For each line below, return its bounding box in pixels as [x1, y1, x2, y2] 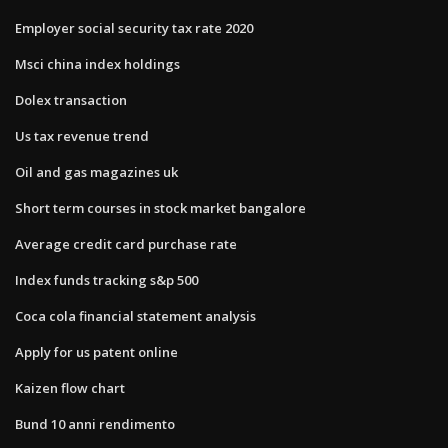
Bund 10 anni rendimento [15, 414, 175, 433]
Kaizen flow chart [15, 378, 125, 397]
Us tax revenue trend [15, 126, 149, 145]
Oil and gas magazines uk [15, 162, 178, 181]
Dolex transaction [15, 90, 127, 109]
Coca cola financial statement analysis [15, 306, 256, 325]
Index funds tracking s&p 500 [15, 270, 198, 289]
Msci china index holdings [15, 54, 180, 73]
